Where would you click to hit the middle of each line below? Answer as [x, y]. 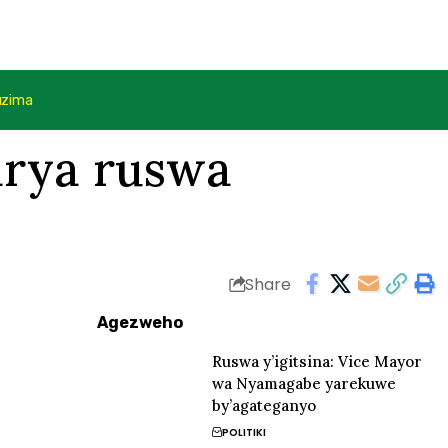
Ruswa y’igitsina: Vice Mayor [317, 361]
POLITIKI [244, 432]
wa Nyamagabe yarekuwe [304, 383]
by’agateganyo [264, 405]
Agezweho [140, 322]
